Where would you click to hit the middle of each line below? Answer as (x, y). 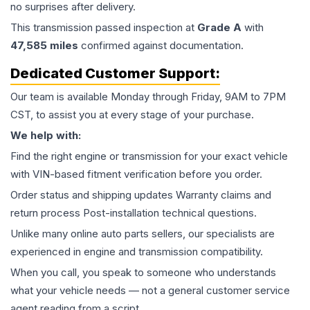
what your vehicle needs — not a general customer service (150, 291)
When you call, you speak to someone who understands (143, 273)
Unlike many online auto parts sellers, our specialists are (143, 234)
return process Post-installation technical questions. (134, 213)
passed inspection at (145, 28)
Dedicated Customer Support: (115, 74)
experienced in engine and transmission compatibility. (137, 252)
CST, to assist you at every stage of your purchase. (132, 115)
